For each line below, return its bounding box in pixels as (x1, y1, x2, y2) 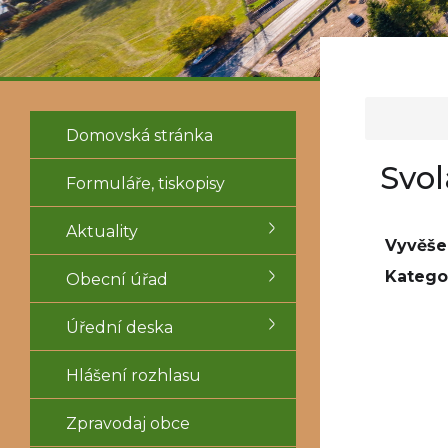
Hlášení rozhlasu (66, 366, 201, 385)
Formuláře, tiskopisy (66, 174, 225, 193)
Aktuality (66, 222, 138, 241)
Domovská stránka (66, 126, 213, 145)
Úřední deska (66, 318, 173, 337)
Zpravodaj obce (66, 414, 190, 433)
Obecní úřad (66, 270, 168, 289)
